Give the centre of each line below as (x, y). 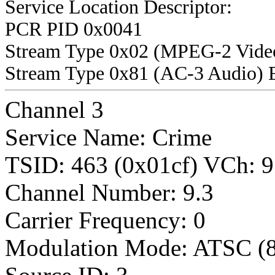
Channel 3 (54, 109)
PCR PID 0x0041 (74, 29)
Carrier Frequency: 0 (105, 220)
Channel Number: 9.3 (109, 192)
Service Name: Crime (108, 137)
